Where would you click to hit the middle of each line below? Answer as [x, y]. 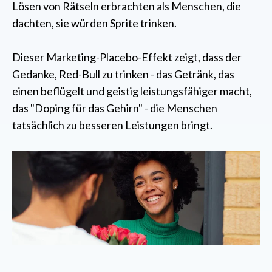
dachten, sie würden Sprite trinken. [94, 23]
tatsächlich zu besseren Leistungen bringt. [112, 125]
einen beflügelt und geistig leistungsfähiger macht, [132, 91]
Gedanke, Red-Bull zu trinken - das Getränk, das [123, 74]
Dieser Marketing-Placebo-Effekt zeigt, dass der [127, 57]
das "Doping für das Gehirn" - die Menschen [115, 108]
